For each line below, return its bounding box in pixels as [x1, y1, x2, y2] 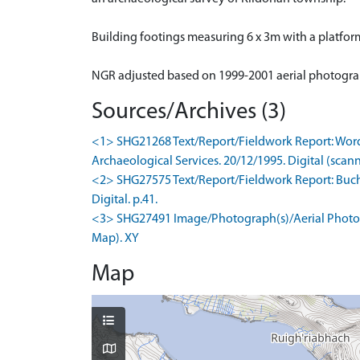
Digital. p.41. [92, 193, 157, 207]
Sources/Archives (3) [92, 100, 286, 124]
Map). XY [92, 231, 139, 245]
